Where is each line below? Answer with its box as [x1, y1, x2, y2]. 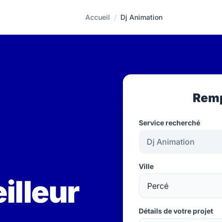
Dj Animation [120, 13, 163, 21]
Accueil [85, 13, 110, 21]
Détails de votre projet [139, 207, 213, 215]
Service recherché [139, 118, 200, 127]
